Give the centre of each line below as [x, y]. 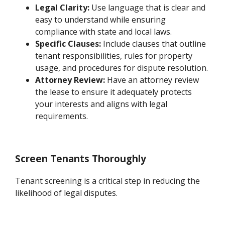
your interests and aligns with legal [101, 104]
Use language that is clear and [148, 7]
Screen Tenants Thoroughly [81, 158]
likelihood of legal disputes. [67, 193]
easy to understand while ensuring [101, 19]
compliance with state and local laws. [104, 31]
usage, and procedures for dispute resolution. [122, 68]
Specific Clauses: [68, 43]
